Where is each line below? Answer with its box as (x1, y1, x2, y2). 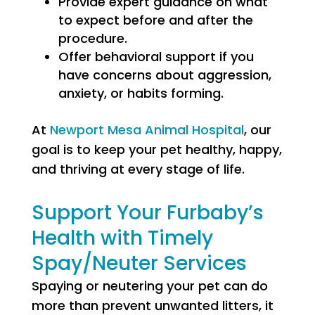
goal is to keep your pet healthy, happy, (31, 141, 282, 158)
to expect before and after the (58, 11, 253, 29)
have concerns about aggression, (58, 66, 271, 84)
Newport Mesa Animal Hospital (49, 121, 244, 139)
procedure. (58, 30, 127, 47)
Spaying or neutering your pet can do (31, 277, 268, 295)
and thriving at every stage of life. (31, 160, 245, 178)
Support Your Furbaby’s (31, 199, 264, 226)
